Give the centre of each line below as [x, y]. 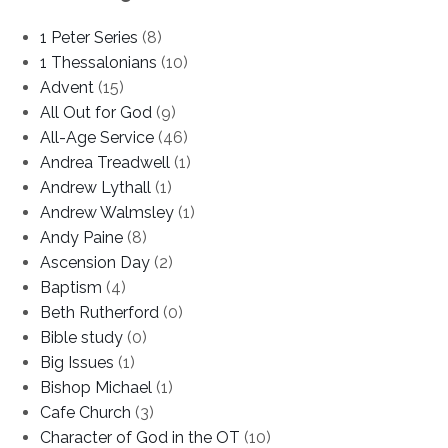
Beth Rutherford [99, 312]
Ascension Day [95, 262]
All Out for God [96, 112]
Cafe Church [85, 412]
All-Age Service [97, 137]
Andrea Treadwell [105, 162]
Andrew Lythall [95, 187]
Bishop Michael [96, 387]
